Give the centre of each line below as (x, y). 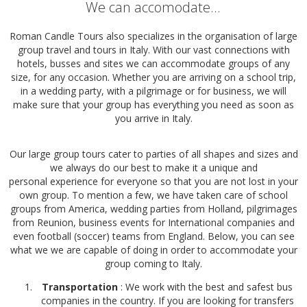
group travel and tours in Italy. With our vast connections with (153, 50)
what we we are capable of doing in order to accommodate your (153, 249)
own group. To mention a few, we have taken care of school (153, 195)
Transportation (80, 286)
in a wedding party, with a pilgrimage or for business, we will (153, 91)
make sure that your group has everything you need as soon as (153, 105)
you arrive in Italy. (153, 118)
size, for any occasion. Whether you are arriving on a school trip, (153, 77)
